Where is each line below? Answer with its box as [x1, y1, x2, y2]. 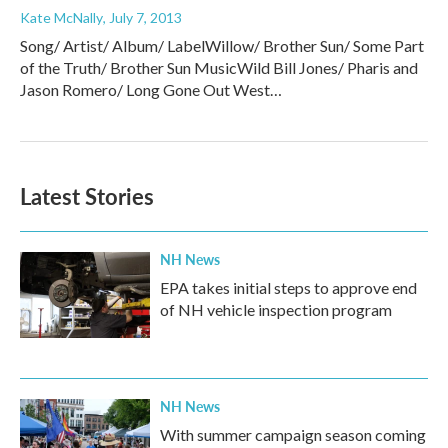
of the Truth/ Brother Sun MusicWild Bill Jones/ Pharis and [20, 58, 418, 78]
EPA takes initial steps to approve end [160, 278, 417, 298]
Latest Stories [20, 180, 154, 213]
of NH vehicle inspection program [160, 300, 392, 320]
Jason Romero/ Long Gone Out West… [20, 80, 282, 100]
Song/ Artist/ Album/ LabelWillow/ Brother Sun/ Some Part [20, 36, 424, 56]
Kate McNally [20, 9, 103, 27]
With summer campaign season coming [160, 425, 426, 445]
